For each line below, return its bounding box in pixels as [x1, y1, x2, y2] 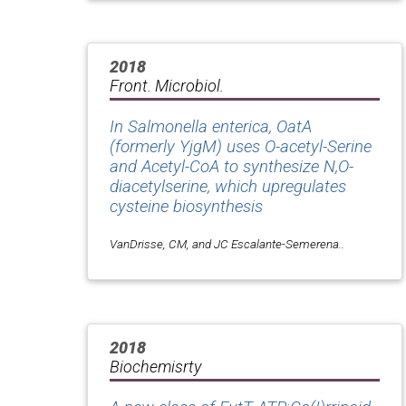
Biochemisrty [110, 357, 201, 377]
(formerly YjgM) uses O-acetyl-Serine [110, 137, 372, 158]
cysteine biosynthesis [110, 197, 263, 217]
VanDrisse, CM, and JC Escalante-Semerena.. [110, 237, 344, 252]
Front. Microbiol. [110, 76, 224, 96]
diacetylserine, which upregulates [110, 177, 346, 198]
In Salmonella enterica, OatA [110, 117, 312, 138]
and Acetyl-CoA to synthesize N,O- [110, 157, 353, 178]
